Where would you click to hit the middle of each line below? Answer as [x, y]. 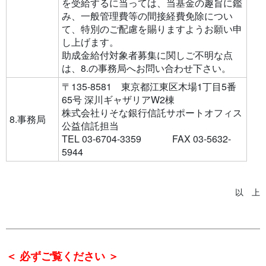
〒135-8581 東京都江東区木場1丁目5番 [149, 87]
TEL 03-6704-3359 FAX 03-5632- [146, 139]
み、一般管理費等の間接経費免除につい [147, 16]
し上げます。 [90, 42]
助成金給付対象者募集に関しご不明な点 [147, 55]
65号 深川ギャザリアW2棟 [118, 100]
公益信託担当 [90, 126]
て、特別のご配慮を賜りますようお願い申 [152, 29]
